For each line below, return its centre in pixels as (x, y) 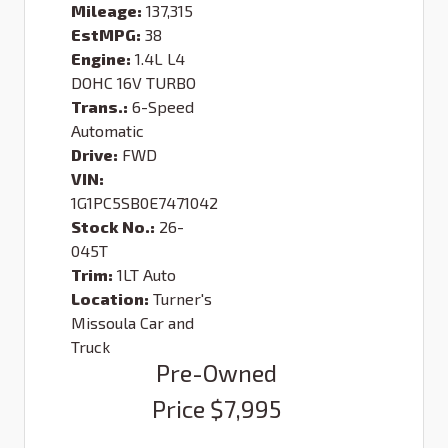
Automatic (107, 130)
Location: (110, 298)
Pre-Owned (216, 372)
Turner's (182, 298)
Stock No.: (113, 226)
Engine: (101, 58)
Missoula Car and (132, 322)
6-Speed (163, 106)
